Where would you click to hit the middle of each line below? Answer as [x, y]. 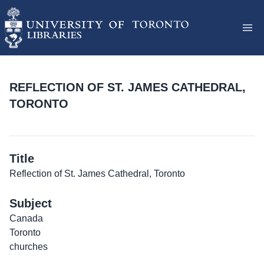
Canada [26, 219]
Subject [31, 204]
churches [29, 247]
